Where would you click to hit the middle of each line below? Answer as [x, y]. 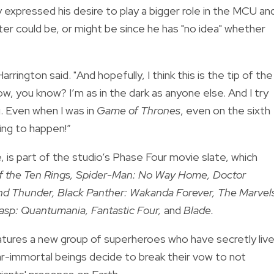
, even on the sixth [225, 110]
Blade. [199, 210]
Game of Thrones [139, 110]
